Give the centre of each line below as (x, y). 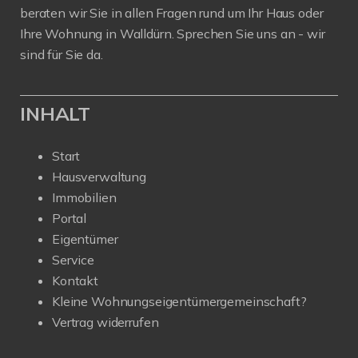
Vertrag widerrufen (105, 322)
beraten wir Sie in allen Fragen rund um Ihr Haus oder (172, 13)
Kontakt (75, 281)
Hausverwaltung (99, 177)
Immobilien (84, 198)
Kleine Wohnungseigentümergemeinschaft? (179, 302)
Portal (70, 219)
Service (73, 260)
